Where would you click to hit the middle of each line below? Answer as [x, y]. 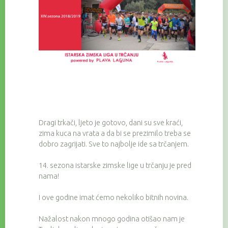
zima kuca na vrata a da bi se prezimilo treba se [115, 134]
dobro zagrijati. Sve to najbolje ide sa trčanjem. [115, 144]
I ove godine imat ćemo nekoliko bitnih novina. [113, 198]
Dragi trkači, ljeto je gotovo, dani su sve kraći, [111, 123]
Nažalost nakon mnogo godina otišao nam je [112, 219]
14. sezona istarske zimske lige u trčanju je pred [115, 166]
